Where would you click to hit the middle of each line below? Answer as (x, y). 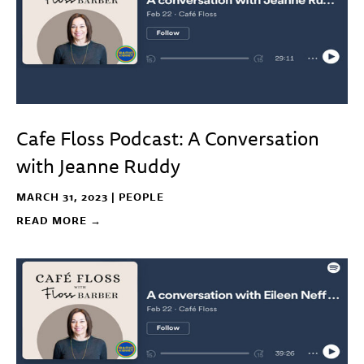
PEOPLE (141, 197)
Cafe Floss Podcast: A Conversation (168, 138)
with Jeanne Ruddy (98, 166)
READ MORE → (59, 220)
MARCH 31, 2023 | (67, 197)
